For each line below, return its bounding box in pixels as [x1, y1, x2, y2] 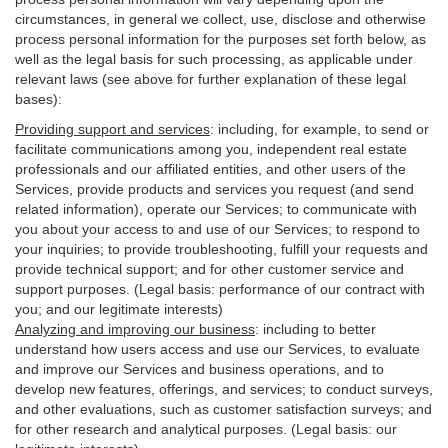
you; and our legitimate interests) [15, 301, 223, 317]
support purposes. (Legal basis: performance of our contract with [15, 281, 425, 297]
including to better [259, 321, 376, 337]
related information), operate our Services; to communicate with [15, 201, 417, 217]
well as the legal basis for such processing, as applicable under [15, 51, 413, 67]
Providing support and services [15, 121, 210, 137]
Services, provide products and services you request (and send [15, 181, 414, 197]
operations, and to [265, 361, 384, 377]
